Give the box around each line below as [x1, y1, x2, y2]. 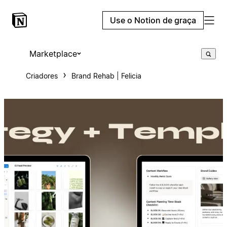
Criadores [25, 71, 58, 80]
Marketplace [29, 49, 77, 59]
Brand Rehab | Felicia [71, 71, 141, 80]
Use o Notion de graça [110, 15, 196, 25]
